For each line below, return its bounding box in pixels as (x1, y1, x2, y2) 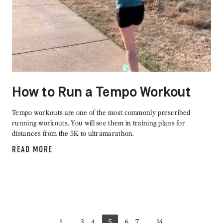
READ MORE (12, 144, 53, 155)
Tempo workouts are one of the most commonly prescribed (12, 108, 191, 117)
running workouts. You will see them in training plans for (12, 118, 186, 128)
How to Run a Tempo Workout (12, 87, 191, 100)
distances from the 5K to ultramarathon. (12, 128, 134, 138)
